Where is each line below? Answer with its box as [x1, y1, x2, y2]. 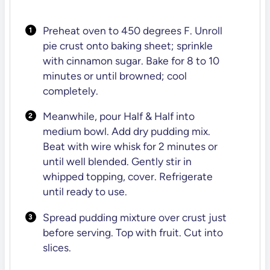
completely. [42, 84, 98, 97]
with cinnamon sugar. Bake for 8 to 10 [42, 54, 219, 67]
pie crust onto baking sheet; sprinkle [42, 39, 213, 52]
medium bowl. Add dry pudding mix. [42, 125, 210, 138]
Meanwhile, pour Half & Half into [42, 110, 195, 123]
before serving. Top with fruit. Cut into [42, 225, 223, 239]
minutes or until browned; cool [42, 69, 187, 82]
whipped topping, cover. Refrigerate [42, 170, 213, 183]
